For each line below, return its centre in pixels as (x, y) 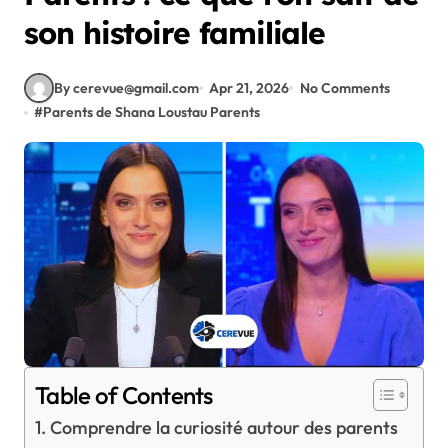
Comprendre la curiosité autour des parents (223, 427)
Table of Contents (124, 395)
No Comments (344, 87)
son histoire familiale (175, 33)
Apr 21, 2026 (249, 87)
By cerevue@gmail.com (126, 87)
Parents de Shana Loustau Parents (152, 112)
